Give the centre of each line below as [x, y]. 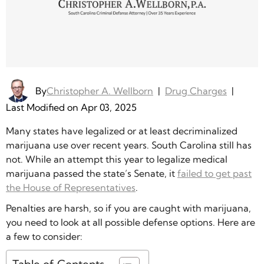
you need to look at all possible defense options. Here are [131, 222]
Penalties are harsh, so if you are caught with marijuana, [128, 208]
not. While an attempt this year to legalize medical [117, 159]
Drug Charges [196, 91]
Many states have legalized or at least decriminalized [122, 131]
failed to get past [214, 174]
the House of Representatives [71, 188]
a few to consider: [44, 237]
